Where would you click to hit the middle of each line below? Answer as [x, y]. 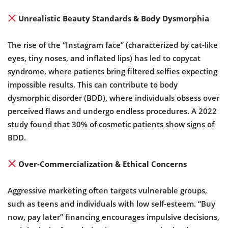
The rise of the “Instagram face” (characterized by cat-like [113, 45]
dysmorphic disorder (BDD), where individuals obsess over [113, 97]
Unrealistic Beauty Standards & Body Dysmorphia [113, 18]
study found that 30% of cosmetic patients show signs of [111, 124]
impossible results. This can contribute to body [93, 84]
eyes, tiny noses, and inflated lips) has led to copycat [104, 58]
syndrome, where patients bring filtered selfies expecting [112, 71]
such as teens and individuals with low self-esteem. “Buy [111, 203]
